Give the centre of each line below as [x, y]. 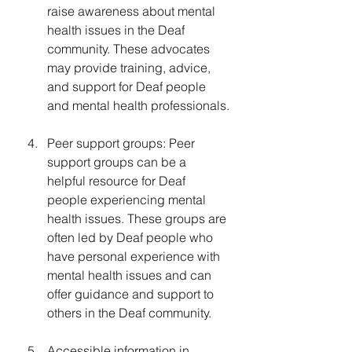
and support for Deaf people [128, 86]
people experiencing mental [128, 199]
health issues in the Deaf [117, 29]
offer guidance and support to [132, 293]
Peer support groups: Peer [123, 143]
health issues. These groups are [138, 218]
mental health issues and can [131, 275]
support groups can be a [118, 161]
